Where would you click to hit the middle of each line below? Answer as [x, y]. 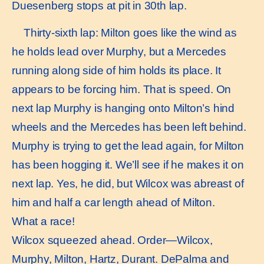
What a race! [43, 222]
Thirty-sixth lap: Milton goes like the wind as [130, 33]
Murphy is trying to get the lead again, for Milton [128, 146]
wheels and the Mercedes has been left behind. [129, 127]
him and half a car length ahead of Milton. [113, 203]
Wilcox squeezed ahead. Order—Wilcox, [112, 240]
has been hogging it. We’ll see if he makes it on [128, 165]
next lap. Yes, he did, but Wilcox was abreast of [128, 184]
